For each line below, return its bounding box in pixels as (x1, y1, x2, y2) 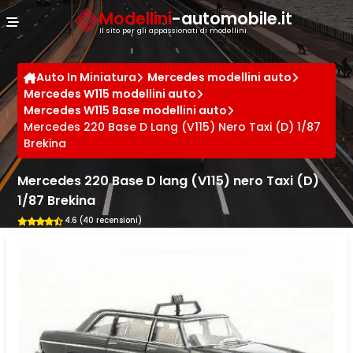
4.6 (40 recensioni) (64, 215, 142, 226)
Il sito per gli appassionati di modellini (98, 24, 247, 35)
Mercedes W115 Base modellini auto (24, 102, 228, 118)
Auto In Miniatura (36, 69, 137, 85)
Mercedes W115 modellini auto (24, 86, 197, 102)
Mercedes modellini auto (147, 69, 292, 85)
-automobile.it (171, 6, 292, 30)
